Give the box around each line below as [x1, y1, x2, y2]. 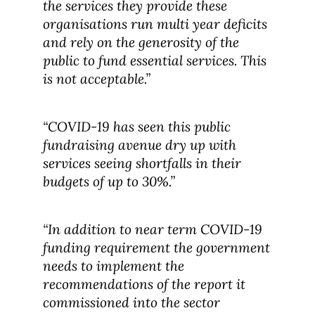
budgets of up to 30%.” [42, 173, 175, 191]
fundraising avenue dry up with [42, 136, 236, 154]
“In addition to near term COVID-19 [42, 221, 262, 238]
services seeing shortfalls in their [42, 155, 241, 172]
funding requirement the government [42, 239, 270, 257]
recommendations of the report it [42, 276, 245, 293]
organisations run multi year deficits [42, 15, 267, 32]
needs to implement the [42, 257, 184, 275]
